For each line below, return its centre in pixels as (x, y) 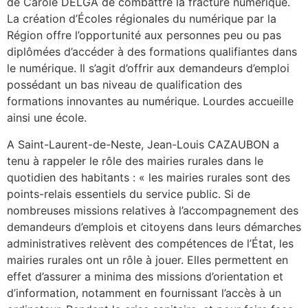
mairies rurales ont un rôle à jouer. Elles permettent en (147, 260)
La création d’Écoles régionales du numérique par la (142, 19)
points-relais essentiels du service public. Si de (129, 194)
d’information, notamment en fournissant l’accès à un (144, 293)
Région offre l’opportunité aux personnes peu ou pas (144, 35)
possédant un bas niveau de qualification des (124, 85)
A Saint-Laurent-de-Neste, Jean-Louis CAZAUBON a (143, 144)
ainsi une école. (47, 118)
